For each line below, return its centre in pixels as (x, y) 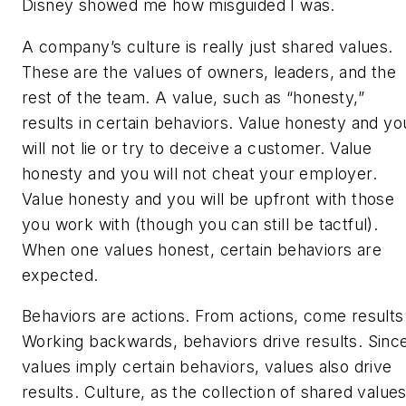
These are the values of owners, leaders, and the (209, 72)
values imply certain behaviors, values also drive (207, 367)
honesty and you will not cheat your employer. (199, 173)
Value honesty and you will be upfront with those (208, 198)
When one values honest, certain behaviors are (202, 249)
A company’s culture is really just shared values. (208, 46)
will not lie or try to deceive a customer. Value (197, 148)
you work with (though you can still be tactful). (200, 224)
